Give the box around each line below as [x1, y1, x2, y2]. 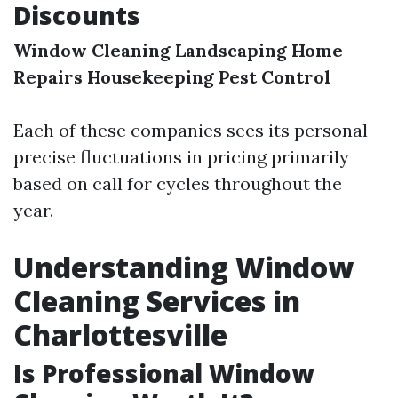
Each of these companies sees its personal [13, 119, 368, 141]
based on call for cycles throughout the [13, 172, 342, 195]
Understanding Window [13, 248, 354, 286]
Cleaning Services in [13, 282, 300, 320]
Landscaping [175, 39, 287, 61]
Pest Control [219, 66, 330, 88]
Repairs [13, 66, 83, 88]
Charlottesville [13, 315, 227, 354]
